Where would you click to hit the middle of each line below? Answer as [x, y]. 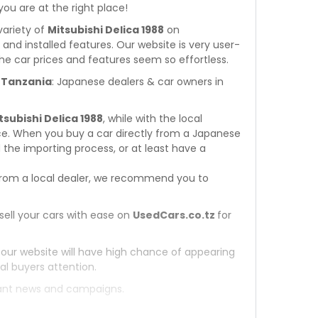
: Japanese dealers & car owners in [138, 81]
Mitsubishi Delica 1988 [106, 29]
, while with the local [153, 118]
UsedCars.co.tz [175, 215]
